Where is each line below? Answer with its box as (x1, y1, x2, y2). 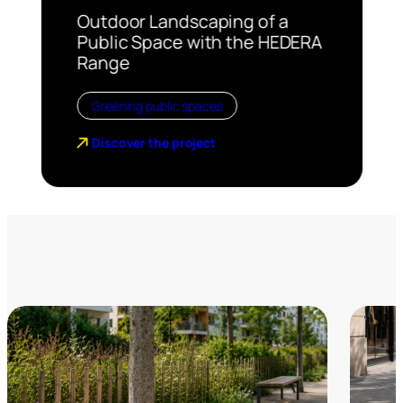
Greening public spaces (91, 97, 223, 114)
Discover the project (91, 134, 216, 151)
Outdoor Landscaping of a (76, 9, 289, 34)
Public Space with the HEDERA (76, 30, 322, 55)
